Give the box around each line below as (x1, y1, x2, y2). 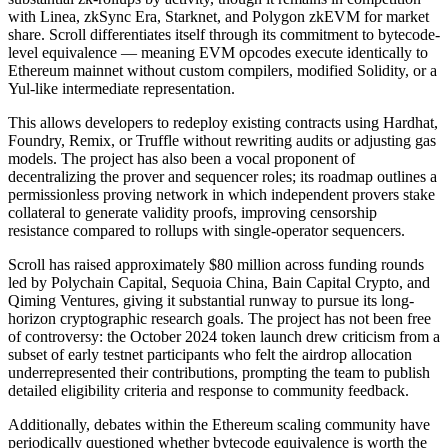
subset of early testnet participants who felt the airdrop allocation (8, 345, 412, 363)
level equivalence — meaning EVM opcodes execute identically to (8, 43, 428, 61)
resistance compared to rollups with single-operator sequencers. (8, 221, 405, 239)
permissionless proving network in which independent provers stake (8, 185, 435, 203)
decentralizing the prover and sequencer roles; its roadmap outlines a (8, 167, 437, 185)
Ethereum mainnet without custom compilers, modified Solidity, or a (8, 61, 437, 79)
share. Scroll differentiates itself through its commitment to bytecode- (8, 25, 440, 43)
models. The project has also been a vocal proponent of (8, 149, 355, 167)
